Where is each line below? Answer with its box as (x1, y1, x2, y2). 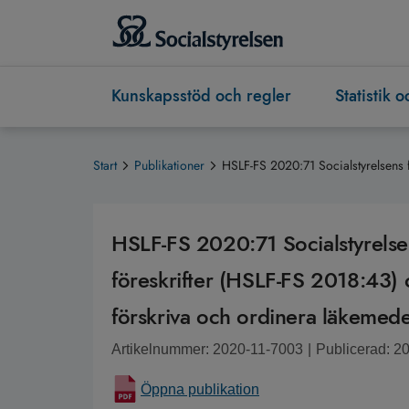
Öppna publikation (141, 382, 259, 398)
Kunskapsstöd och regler (111, 84, 291, 109)
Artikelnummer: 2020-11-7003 (111, 341, 303, 358)
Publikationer (134, 156, 204, 175)
